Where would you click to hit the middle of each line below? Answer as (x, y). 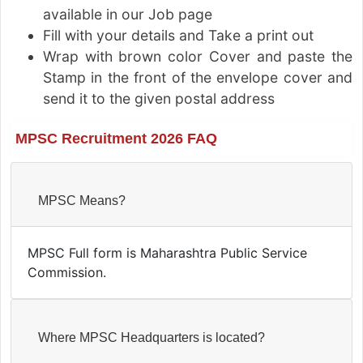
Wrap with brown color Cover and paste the (198, 56)
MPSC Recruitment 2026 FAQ (116, 138)
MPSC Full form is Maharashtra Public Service (167, 252)
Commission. (66, 272)
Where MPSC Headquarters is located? (151, 337)
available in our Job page (127, 14)
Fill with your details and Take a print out (178, 35)
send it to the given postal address (158, 98)
